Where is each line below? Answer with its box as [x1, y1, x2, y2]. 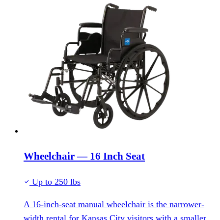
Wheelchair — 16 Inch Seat [24, 150, 145, 162]
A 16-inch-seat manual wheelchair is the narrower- [24, 199, 204, 209]
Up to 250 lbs [29, 176, 81, 187]
